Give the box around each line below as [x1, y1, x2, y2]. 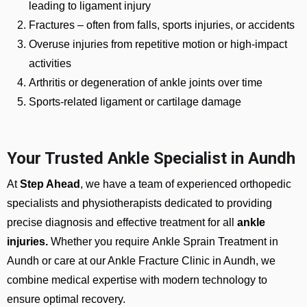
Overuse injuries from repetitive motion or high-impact [29, 38, 287, 50]
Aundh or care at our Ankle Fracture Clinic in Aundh [7, 255, 256, 267]
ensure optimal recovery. [7, 293, 125, 305]
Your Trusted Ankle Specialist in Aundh [7, 149, 295, 168]
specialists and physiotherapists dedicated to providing [7, 197, 272, 209]
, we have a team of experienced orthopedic [80, 178, 291, 190]
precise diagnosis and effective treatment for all [7, 217, 237, 228]
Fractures [29, 19, 75, 31]
